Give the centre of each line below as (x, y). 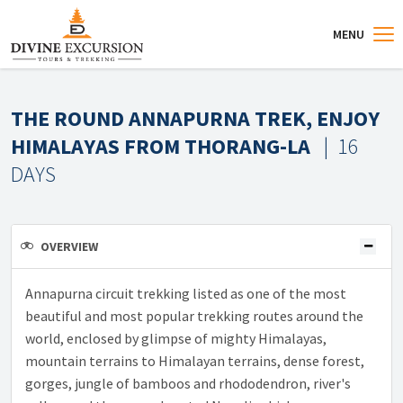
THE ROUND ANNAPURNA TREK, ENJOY (195, 118)
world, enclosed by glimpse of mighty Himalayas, (176, 338)
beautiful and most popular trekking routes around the (194, 316)
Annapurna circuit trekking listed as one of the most (186, 293)
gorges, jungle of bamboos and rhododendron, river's (188, 383)
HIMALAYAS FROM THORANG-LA (163, 146)
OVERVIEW (69, 246)
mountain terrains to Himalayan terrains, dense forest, (195, 361)
